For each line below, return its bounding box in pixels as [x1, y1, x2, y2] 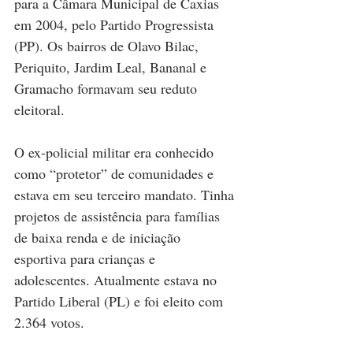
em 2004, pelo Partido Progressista [14, 15, 217, 35]
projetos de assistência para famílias [14, 206, 224, 226]
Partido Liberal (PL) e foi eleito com [14, 292, 227, 311]
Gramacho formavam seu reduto [14, 79, 201, 98]
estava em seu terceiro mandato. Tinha [14, 185, 238, 205]
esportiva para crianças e [14, 249, 159, 269]
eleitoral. [14, 100, 65, 120]
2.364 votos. [14, 313, 84, 333]
